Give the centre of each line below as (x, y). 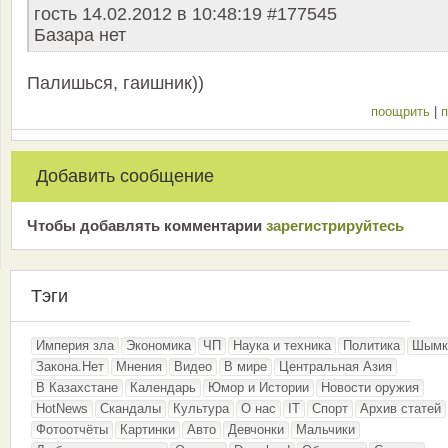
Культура (201, 409)
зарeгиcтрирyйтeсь (335, 226)
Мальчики (325, 430)
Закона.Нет (70, 367)
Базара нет (80, 35)
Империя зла (75, 346)
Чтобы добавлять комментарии (146, 226)
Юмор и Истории (258, 388)
